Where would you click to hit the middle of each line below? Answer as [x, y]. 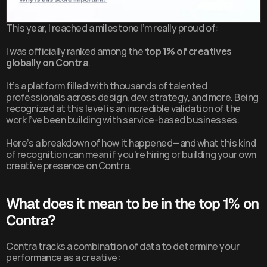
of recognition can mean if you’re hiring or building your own [131, 154]
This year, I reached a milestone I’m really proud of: [112, 28]
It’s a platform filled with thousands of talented [107, 86]
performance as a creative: [63, 257]
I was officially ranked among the [75, 51]
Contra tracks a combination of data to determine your [123, 246]
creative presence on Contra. [69, 166]
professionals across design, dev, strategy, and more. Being [132, 97]
